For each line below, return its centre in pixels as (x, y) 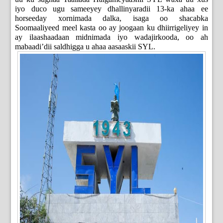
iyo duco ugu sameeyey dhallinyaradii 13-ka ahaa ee (111, 9)
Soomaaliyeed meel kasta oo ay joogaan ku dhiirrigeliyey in (111, 28)
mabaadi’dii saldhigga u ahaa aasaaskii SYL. (85, 47)
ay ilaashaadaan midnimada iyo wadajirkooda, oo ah (111, 37)
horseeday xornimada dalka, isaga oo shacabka (111, 18)
